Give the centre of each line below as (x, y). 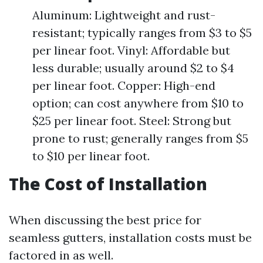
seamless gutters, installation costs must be (130, 237)
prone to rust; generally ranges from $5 (140, 138)
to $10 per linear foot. (91, 156)
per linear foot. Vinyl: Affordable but (131, 50)
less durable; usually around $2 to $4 (133, 68)
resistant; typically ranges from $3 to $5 (142, 33)
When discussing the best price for (105, 220)
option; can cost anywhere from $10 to (138, 103)
